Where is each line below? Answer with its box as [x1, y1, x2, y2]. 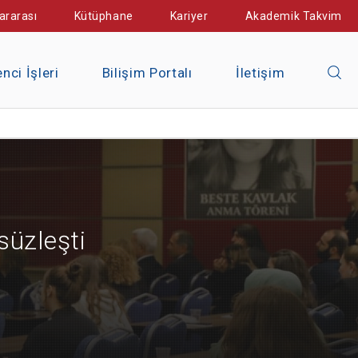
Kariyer [169, 10, 209, 22]
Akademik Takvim [245, 10, 342, 22]
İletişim [235, 65, 285, 81]
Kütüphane [74, 10, 133, 22]
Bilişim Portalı [101, 65, 193, 81]
